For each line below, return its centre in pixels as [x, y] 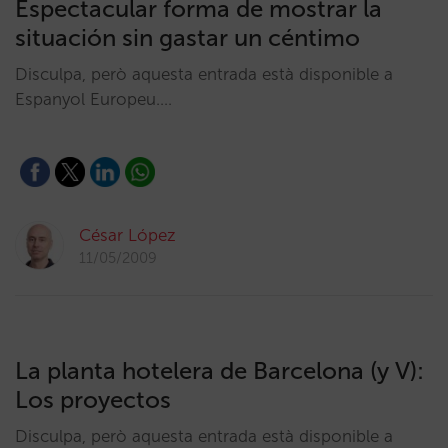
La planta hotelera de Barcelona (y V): [219, 370]
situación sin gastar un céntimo [187, 37]
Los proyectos [93, 399]
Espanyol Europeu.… [93, 99]
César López [127, 235]
